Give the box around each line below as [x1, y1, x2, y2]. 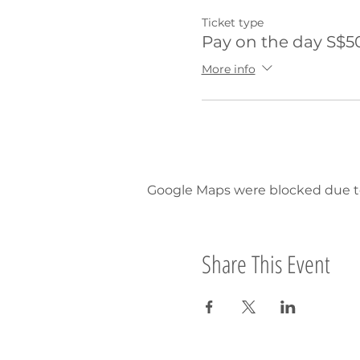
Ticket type [201, 14, 264, 30]
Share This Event [201, 247, 330, 280]
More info [201, 61, 256, 76]
